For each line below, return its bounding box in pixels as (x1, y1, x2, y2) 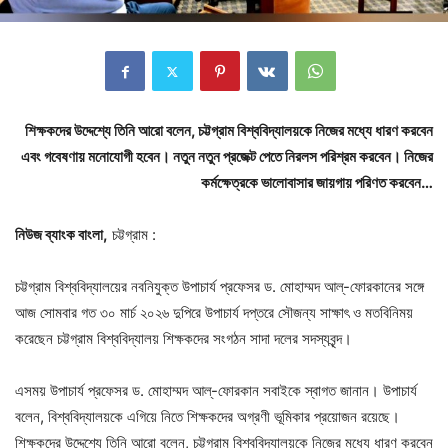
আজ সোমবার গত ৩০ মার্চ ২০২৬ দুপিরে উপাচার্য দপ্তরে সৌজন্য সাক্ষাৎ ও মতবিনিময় (15, 303, 413, 323)
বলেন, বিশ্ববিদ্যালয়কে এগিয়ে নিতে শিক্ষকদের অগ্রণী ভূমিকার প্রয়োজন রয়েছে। (15, 407, 400, 427)
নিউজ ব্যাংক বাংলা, (15, 225, 108, 245)
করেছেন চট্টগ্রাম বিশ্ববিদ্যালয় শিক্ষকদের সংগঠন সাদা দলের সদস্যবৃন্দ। (15, 329, 352, 349)
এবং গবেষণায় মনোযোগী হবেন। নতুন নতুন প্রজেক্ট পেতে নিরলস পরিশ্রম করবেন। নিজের (21, 147, 433, 167)
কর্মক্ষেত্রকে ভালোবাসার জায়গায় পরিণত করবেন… (201, 173, 433, 193)
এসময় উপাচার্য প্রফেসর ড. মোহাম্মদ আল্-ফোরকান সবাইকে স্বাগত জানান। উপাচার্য (15, 381, 417, 401)
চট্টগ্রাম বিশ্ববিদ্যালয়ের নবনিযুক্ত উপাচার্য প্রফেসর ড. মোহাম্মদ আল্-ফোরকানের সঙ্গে (15, 277, 424, 297)
